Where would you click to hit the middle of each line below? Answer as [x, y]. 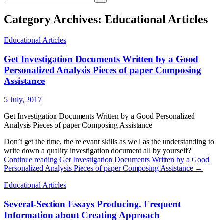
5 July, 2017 [23, 100]
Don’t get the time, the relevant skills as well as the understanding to [109, 142]
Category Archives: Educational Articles [106, 19]
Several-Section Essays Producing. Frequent [92, 204]
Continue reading [32, 160]
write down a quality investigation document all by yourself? [97, 151]
